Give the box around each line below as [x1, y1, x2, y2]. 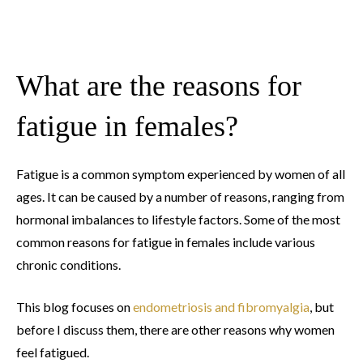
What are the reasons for [16, 70, 301, 103]
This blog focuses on [16, 299, 133, 315]
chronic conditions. [16, 257, 121, 273]
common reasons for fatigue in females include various [16, 234, 315, 250]
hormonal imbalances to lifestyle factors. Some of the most [16, 211, 340, 228]
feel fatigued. [16, 344, 89, 361]
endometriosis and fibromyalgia [133, 299, 310, 315]
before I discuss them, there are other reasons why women [16, 322, 335, 338]
